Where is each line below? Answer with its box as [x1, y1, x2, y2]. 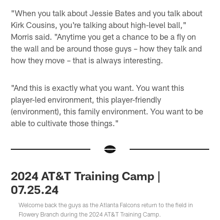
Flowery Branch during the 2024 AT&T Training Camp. [19, 211, 162, 218]
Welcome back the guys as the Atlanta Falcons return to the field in [19, 201, 193, 209]
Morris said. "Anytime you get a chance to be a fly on [11, 31, 196, 41]
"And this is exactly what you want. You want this [11, 82, 185, 92]
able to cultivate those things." [11, 117, 119, 128]
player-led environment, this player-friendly [11, 94, 162, 104]
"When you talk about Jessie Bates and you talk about [11, 7, 203, 18]
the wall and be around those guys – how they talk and [11, 43, 202, 53]
